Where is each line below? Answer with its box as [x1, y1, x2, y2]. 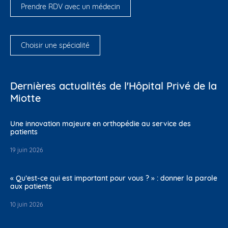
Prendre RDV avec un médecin [21, 2, 120, 11]
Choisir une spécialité [21, 40, 90, 50]
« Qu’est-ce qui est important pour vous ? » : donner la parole [10, 173, 217, 183]
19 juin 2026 [10, 146, 43, 154]
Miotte [10, 91, 41, 104]
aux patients [10, 181, 52, 191]
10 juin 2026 [10, 200, 43, 208]
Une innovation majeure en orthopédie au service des [10, 119, 191, 128]
